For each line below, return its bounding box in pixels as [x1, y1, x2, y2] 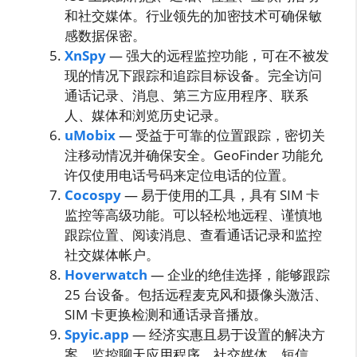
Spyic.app [65, 325, 129, 344]
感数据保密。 [65, 26, 146, 45]
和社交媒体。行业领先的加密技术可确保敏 [65, 6, 322, 25]
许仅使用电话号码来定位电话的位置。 [65, 166, 295, 185]
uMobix [65, 126, 116, 145]
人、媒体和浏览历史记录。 [65, 106, 227, 125]
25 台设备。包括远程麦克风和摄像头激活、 [65, 285, 328, 304]
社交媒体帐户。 [65, 245, 159, 265]
